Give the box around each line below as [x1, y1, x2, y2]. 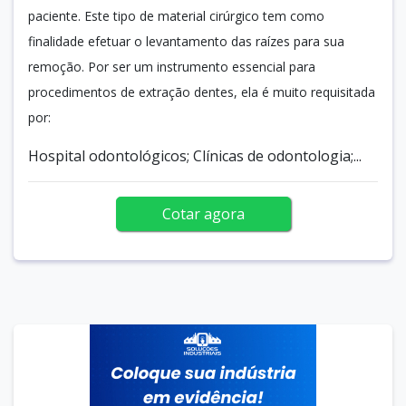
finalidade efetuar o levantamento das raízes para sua [28, 32, 344, 50]
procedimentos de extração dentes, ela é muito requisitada [28, 82, 375, 101]
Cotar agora [161, 203, 245, 224]
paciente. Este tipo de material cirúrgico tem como [28, 6, 324, 24]
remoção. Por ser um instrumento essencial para [28, 57, 315, 75]
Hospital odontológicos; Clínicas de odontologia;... [28, 145, 362, 166]
